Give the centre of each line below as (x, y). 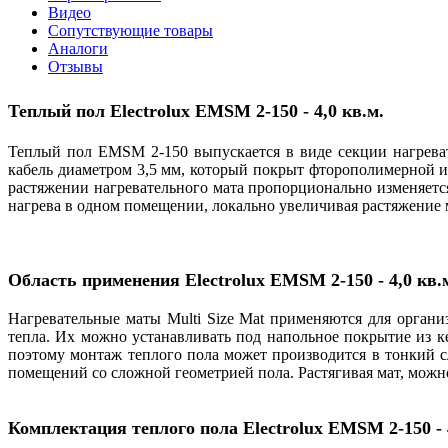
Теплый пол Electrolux (101, 110)
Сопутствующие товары (130, 30)
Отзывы (75, 66)
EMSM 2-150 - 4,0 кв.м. (289, 110)
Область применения (94, 280)
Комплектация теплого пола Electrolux (168, 428)
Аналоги (78, 48)
